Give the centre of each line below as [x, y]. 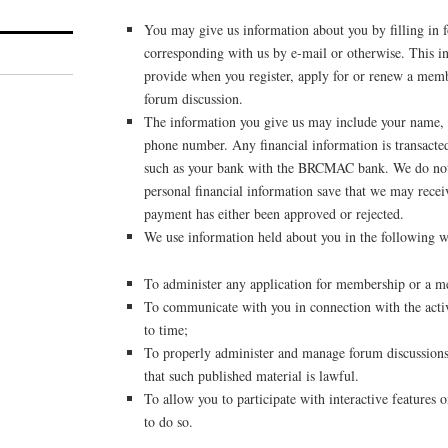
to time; [166, 329]
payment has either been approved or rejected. [274, 214]
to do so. [169, 421]
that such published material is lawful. [252, 375]
